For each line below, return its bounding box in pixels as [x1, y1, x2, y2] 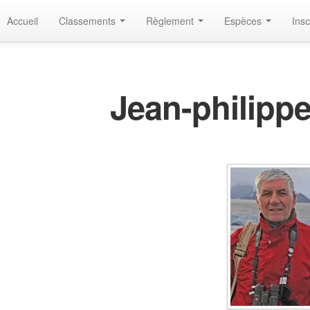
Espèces [224, 14, 264, 28]
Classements [59, 14, 118, 28]
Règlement [146, 14, 197, 28]
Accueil [7, 14, 38, 28]
